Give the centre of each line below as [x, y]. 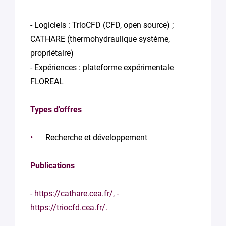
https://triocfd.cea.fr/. [69, 208]
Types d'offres [56, 110]
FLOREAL [47, 81]
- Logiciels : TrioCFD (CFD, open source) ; [102, 25]
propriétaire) [52, 53]
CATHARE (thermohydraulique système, [100, 39]
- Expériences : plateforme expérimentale [102, 67]
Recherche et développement [96, 137]
